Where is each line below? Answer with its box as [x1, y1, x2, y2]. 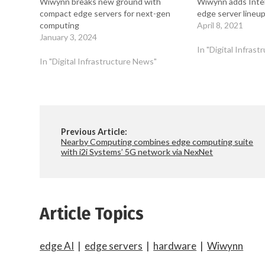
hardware [153, 240, 197, 253]
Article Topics [40, 203, 144, 224]
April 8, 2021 [197, 20, 244, 31]
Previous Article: [61, 126, 128, 137]
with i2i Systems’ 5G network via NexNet [61, 146, 214, 157]
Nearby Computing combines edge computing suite [61, 136, 254, 147]
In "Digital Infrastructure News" [40, 56, 157, 67]
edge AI [40, 240, 75, 253]
